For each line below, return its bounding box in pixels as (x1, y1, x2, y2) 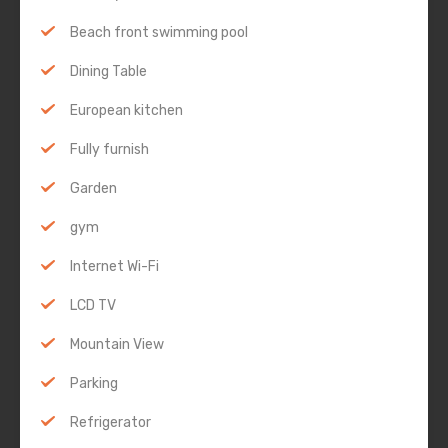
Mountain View (70, 336, 164, 354)
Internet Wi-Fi (70, 258, 159, 276)
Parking (70, 375, 118, 393)
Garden (70, 180, 117, 198)
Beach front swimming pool (70, 24, 248, 42)
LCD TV (70, 297, 116, 315)
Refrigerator (70, 414, 151, 432)
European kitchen (70, 102, 183, 120)
